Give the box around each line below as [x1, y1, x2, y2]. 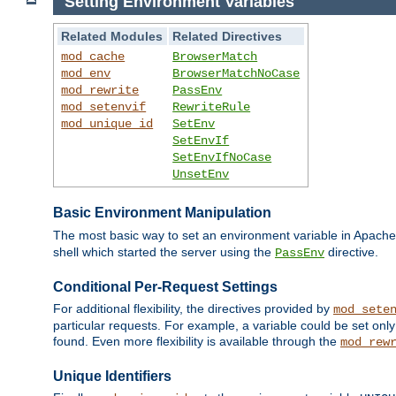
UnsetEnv [172, 166, 230, 181]
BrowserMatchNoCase [172, 65, 301, 80]
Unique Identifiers [53, 368, 171, 384]
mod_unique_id [61, 116, 154, 131]
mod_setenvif [61, 99, 147, 114]
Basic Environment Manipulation [53, 205, 271, 221]
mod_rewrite [61, 82, 140, 97]
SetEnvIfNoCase [172, 149, 272, 164]
